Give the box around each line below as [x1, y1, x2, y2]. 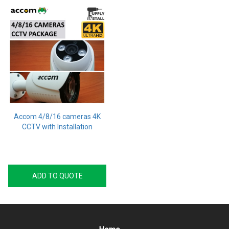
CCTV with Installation [22, 123, 93, 131]
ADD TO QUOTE [32, 172, 83, 180]
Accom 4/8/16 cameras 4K [14, 112, 101, 121]
